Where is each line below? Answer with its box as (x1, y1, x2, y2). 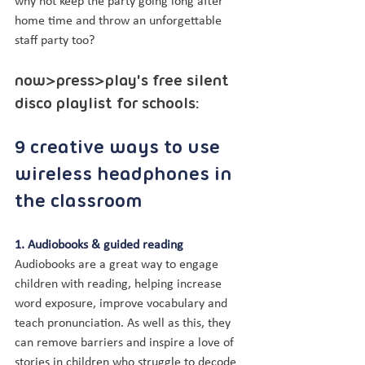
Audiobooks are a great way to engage (15, 258, 222, 271)
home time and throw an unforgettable (15, 15, 225, 28)
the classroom (15, 192, 143, 212)
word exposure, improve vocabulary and (15, 297, 231, 310)
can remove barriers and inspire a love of (15, 336, 237, 350)
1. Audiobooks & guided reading (15, 239, 183, 252)
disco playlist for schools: (15, 96, 200, 112)
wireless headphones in (15, 165, 237, 185)
